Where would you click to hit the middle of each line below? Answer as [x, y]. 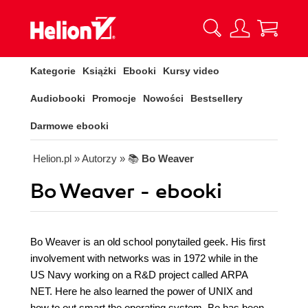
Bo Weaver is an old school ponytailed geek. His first [148, 242]
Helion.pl [52, 158]
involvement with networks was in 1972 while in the [144, 258]
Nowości [163, 98]
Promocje [114, 98]
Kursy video [191, 71]
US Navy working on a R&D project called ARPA [139, 275]
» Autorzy [96, 158]
